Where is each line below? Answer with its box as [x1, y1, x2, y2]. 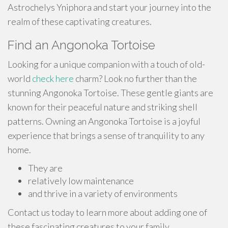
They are [28, 162, 63, 174]
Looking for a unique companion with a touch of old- [8, 59, 205, 70]
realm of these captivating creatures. [8, 16, 152, 27]
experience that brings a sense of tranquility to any [8, 130, 205, 141]
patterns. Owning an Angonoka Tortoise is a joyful [8, 116, 201, 127]
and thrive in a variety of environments [28, 188, 178, 199]
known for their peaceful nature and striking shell [8, 101, 197, 112]
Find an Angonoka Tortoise [8, 38, 155, 52]
